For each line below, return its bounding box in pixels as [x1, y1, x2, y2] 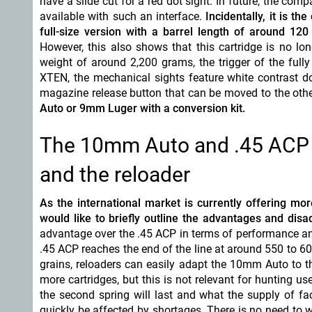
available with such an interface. [40, 10, 206, 23]
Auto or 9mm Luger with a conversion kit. [40, 102, 245, 115]
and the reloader [40, 162, 190, 187]
